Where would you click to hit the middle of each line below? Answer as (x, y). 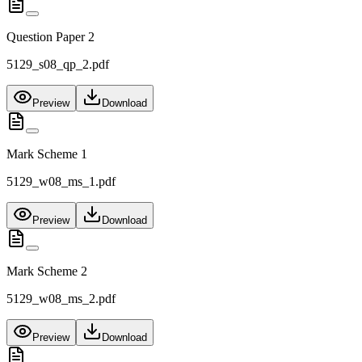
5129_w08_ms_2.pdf (61, 299)
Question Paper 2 (51, 37)
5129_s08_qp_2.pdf (58, 65)
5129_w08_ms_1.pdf (61, 182)
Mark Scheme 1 (47, 154)
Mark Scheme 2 (47, 271)
